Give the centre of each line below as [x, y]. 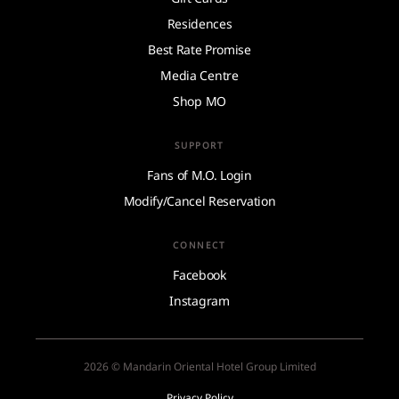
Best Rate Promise [199, 49]
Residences [199, 23]
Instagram [199, 300]
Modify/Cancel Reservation [199, 200]
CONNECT [199, 244]
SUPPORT [199, 145]
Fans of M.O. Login [199, 175]
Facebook [199, 274]
